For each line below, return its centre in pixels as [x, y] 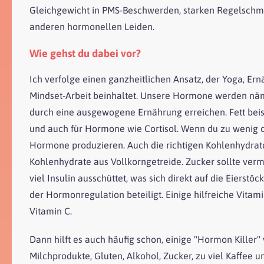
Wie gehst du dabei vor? [85, 53]
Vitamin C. [51, 211]
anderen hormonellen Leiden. [92, 26]
